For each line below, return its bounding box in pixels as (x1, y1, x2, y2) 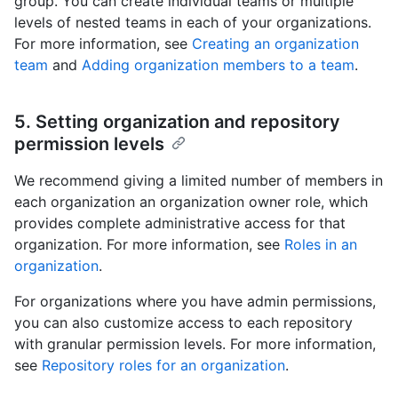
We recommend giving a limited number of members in (14, 171, 383, 190)
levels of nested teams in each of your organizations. (14, 13, 371, 32)
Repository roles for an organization (42, 356, 285, 375)
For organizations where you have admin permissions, (14, 292, 376, 311)
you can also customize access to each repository (14, 314, 353, 332)
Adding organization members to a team (82, 56, 354, 75)
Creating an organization (192, 35, 359, 53)
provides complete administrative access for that (14, 214, 346, 233)
